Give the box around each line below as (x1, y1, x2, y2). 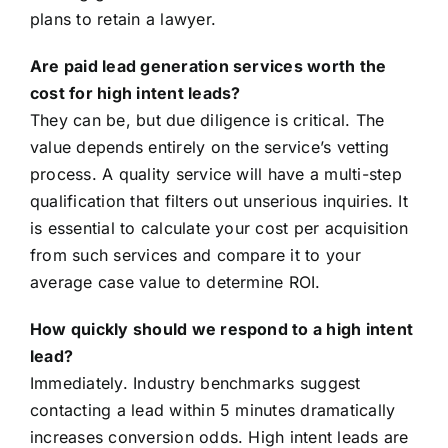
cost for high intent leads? (29, 83, 241, 104)
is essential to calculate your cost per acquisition (29, 218, 409, 239)
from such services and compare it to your (29, 245, 361, 266)
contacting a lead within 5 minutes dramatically (29, 400, 396, 421)
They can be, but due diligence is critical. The (29, 110, 385, 131)
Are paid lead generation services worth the (29, 56, 387, 77)
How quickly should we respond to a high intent (29, 319, 414, 340)
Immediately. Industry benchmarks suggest (29, 373, 361, 394)
